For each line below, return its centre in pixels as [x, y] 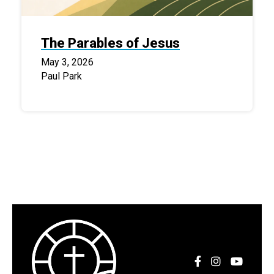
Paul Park [61, 76]
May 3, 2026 [67, 62]
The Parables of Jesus [110, 43]
